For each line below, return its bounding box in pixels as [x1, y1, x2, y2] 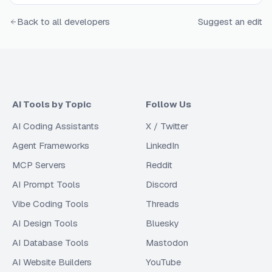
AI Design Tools [12, 217, 78, 229]
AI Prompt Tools [12, 178, 80, 190]
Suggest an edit [198, 16, 262, 27]
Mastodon [146, 237, 188, 248]
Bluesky [146, 217, 178, 229]
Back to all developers [17, 16, 110, 27]
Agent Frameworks [12, 140, 89, 151]
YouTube [146, 256, 181, 268]
